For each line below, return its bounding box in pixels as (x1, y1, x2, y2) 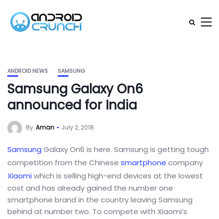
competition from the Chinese (7, 157, 121, 168)
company (166, 157, 203, 168)
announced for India (7, 96, 137, 114)
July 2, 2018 (61, 123, 94, 132)
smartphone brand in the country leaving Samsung (7, 195, 193, 205)
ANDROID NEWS (7, 67, 48, 75)
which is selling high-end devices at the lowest (32, 171, 203, 181)
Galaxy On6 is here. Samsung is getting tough (42, 144, 209, 154)
